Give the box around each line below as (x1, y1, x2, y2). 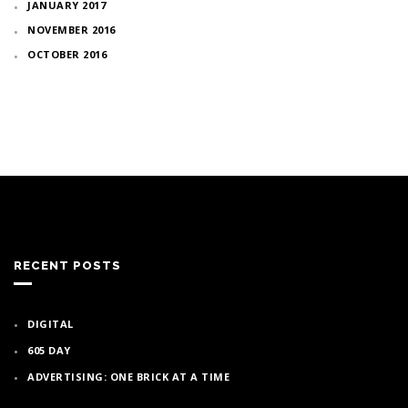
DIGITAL (27, 316, 74, 331)
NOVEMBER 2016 (27, 22, 116, 36)
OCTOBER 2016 (27, 46, 107, 61)
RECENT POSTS (14, 258, 121, 272)
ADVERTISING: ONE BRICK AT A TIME (27, 369, 229, 383)
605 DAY (27, 342, 71, 357)
